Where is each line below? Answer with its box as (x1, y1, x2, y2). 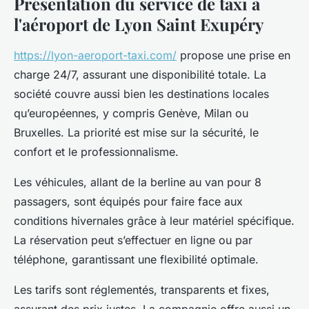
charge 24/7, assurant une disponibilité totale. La (14, 68, 266, 82)
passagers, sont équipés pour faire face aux (14, 195, 243, 209)
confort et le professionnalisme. (14, 145, 179, 159)
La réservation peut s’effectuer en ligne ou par (14, 233, 252, 248)
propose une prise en (177, 48, 290, 63)
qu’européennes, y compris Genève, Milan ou (14, 106, 248, 121)
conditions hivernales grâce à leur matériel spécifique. (14, 214, 295, 228)
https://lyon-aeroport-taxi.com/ (14, 48, 177, 63)
